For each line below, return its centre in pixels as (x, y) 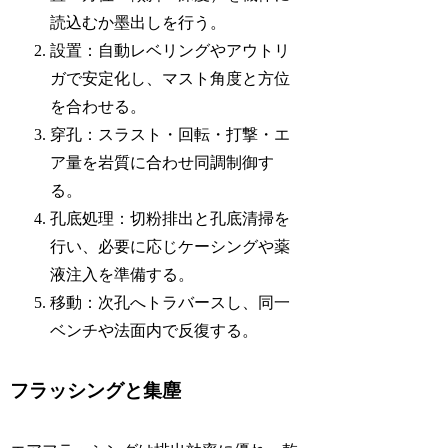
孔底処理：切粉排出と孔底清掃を (170, 218)
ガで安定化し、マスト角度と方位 (170, 78)
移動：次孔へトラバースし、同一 (170, 302)
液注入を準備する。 (122, 274)
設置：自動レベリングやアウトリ (170, 50)
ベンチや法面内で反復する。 (154, 330)
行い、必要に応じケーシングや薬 (170, 246)
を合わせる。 (98, 106)
